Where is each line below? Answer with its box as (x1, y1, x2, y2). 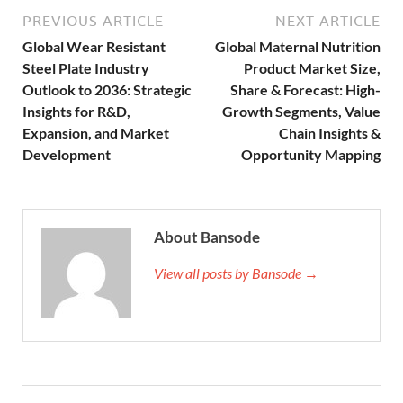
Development (22, 145, 111, 163)
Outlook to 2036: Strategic (22, 80, 192, 98)
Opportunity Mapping (241, 145, 381, 163)
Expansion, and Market (22, 123, 169, 141)
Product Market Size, (244, 58, 381, 76)
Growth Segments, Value (222, 102, 381, 120)
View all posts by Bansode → (154, 264, 318, 282)
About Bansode (154, 227, 260, 246)
